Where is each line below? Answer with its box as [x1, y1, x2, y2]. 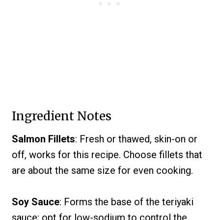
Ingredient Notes [12, 109, 111, 124]
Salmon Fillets [12, 133, 75, 145]
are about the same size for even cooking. [12, 165, 193, 177]
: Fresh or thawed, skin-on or [75, 133, 197, 145]
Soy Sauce [12, 196, 59, 208]
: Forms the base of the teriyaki [59, 196, 193, 208]
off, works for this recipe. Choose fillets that [12, 149, 202, 161]
